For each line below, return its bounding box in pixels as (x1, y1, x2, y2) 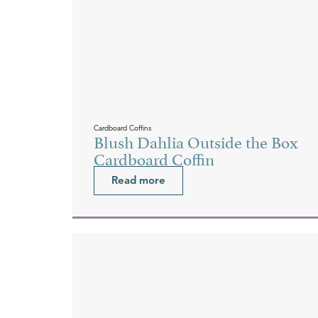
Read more (111, 173, 165, 187)
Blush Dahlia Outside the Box (94, 128, 298, 153)
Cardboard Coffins (94, 123, 151, 133)
